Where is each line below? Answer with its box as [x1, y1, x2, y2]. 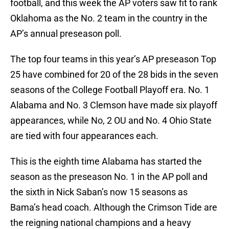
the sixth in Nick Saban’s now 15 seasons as [10, 187, 188, 198]
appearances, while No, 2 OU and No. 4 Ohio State [10, 115, 212, 126]
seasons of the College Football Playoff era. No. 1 [10, 84, 210, 96]
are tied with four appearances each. [10, 130, 158, 142]
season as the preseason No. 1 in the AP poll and [10, 171, 208, 182]
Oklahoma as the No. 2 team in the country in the [10, 13, 208, 24]
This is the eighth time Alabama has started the [10, 156, 202, 167]
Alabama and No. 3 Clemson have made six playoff [10, 100, 217, 111]
